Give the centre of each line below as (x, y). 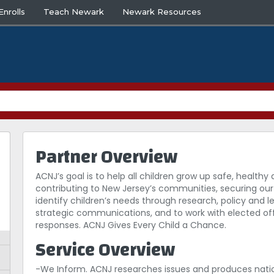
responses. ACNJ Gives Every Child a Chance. (131, 225)
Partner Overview (107, 157)
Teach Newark (74, 12)
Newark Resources (162, 12)
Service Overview (106, 250)
